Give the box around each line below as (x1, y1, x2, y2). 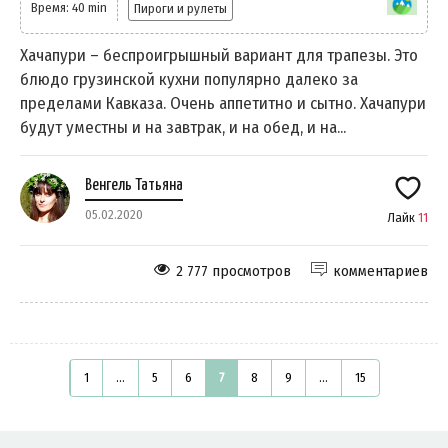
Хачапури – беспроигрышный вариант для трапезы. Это (20, 44, 418, 66)
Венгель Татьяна (85, 176, 183, 194)
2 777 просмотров (176, 261, 291, 280)
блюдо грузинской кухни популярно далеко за (20, 68, 358, 90)
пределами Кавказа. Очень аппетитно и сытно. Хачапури (20, 92, 426, 114)
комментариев (333, 261, 428, 280)
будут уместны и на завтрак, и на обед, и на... (20, 116, 346, 138)
